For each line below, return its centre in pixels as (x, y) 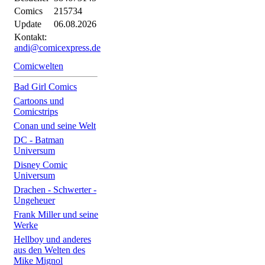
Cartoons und (39, 101)
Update (28, 24)
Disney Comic (41, 165)
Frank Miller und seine (56, 214)
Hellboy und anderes (52, 239)
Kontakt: (30, 37)
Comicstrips (36, 112)
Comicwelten (38, 66)
